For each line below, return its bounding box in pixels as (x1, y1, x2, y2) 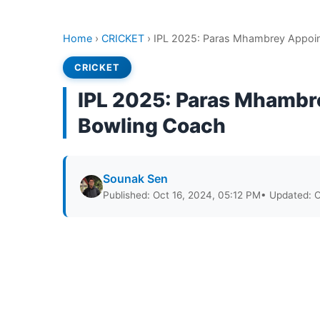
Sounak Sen (103, 171, 168, 186)
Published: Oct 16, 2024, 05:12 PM (103, 189, 261, 201)
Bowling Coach (78, 114, 226, 138)
